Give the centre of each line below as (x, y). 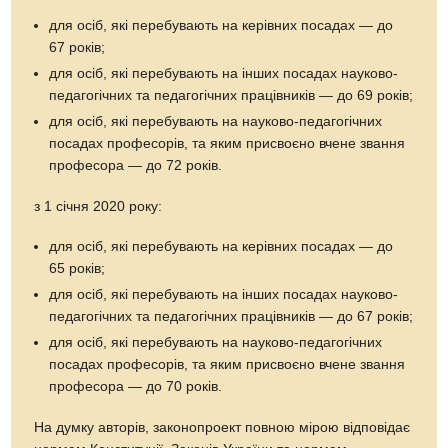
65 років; (77, 268)
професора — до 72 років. (136, 165)
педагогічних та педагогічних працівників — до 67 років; (231, 316)
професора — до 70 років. (136, 386)
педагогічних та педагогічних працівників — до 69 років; (231, 95)
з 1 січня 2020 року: (98, 206)
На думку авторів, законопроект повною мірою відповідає (222, 427)
